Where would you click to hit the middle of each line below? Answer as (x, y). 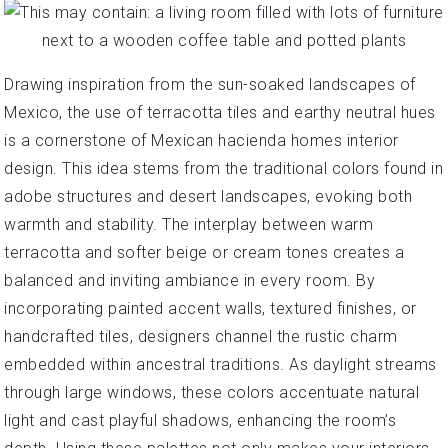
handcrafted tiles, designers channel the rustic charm (201, 336)
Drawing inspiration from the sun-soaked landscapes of (210, 84)
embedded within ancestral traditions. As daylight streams (220, 364)
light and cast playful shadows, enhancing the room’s (200, 420)
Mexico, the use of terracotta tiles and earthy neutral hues (220, 112)
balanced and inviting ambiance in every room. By (189, 280)
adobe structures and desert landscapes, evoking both (208, 196)
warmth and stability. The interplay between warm (188, 224)
